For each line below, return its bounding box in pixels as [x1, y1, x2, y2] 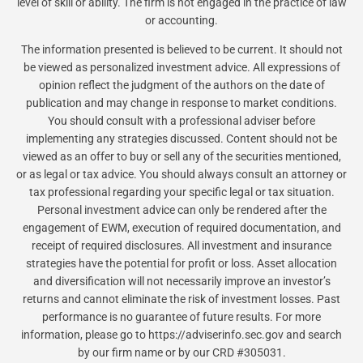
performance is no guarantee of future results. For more [42, 310, 321, 324]
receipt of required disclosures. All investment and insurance [32, 239, 331, 253]
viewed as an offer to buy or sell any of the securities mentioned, [22, 150, 341, 164]
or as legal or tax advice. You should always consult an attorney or [16, 168, 347, 181]
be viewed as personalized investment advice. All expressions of [23, 61, 340, 75]
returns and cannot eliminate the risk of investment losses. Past [23, 293, 340, 306]
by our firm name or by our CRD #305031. [77, 346, 286, 360]
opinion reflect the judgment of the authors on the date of [38, 79, 325, 92]
